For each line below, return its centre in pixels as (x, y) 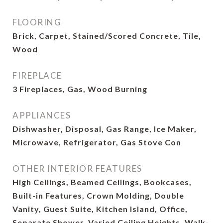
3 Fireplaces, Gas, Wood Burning (80, 89)
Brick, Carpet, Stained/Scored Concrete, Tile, (107, 36)
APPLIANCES (42, 115)
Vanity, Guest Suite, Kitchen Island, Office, (100, 209)
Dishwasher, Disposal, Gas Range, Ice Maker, (105, 129)
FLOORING (37, 22)
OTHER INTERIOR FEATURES (77, 168)
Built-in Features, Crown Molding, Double (98, 195)
